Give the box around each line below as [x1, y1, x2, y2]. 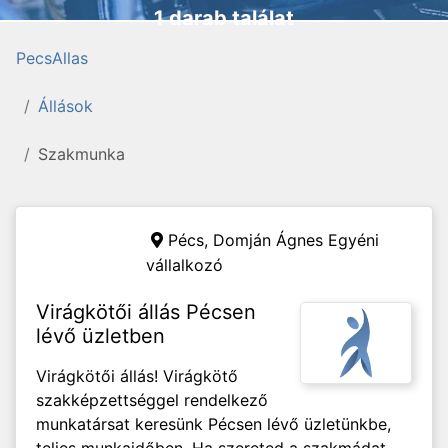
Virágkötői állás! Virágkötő [36, 366, 238, 386]
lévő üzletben [36, 324, 165, 348]
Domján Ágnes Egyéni [213, 230, 379, 250]
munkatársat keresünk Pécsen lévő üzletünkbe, [36, 414, 391, 434]
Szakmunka [38, 144, 125, 164]
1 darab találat [154, 6, 294, 30]
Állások [38, 96, 93, 116]
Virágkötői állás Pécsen [36, 300, 256, 324]
